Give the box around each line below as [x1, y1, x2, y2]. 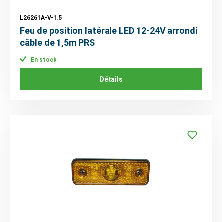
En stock [29, 56, 56, 63]
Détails [99, 75, 123, 83]
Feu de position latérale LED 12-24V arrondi [20, 25, 197, 36]
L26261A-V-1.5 [20, 14, 62, 22]
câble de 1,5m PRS [20, 37, 95, 48]
